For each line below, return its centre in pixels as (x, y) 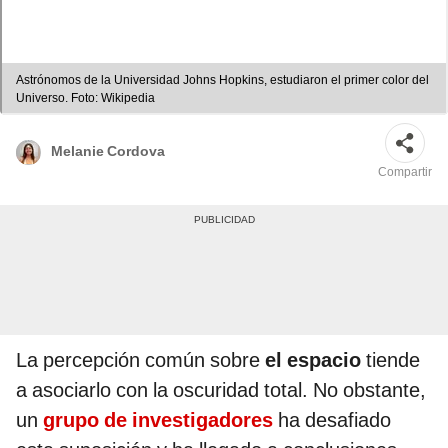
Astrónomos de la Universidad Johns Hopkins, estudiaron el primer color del (222, 80)
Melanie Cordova (108, 151)
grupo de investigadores (158, 420)
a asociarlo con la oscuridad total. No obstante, (221, 390)
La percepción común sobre (140, 360)
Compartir (405, 172)
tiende (390, 360)
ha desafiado (334, 420)
